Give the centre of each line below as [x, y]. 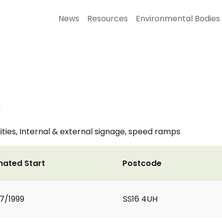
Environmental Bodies [178, 19]
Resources [108, 19]
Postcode [142, 163]
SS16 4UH [140, 199]
